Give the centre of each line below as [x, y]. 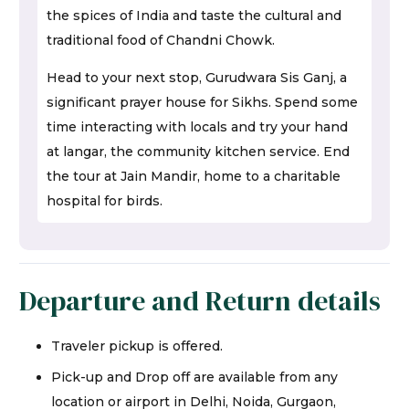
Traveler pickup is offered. [137, 346]
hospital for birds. [105, 200]
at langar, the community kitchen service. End [198, 151]
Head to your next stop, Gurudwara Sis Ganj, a [197, 77]
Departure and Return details [200, 301]
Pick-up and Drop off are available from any [194, 378]
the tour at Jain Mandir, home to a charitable [194, 176]
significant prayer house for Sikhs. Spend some [202, 102]
